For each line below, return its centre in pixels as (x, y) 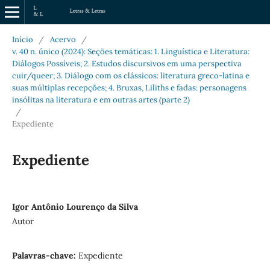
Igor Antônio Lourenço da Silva (75, 206)
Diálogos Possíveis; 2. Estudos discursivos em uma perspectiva (127, 63)
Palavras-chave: (45, 255)
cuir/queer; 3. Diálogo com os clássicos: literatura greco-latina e (130, 75)
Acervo (63, 39)
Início (22, 39)
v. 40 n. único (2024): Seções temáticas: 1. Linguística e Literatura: (130, 51)
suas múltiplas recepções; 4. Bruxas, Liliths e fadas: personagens (129, 87)
